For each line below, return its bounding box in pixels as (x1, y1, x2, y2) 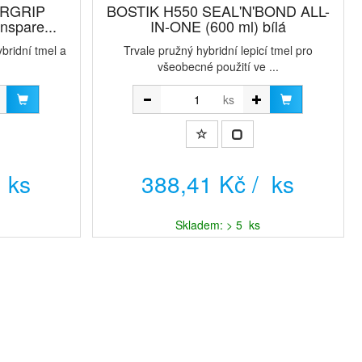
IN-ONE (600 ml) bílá (149, 15, 286, 36)
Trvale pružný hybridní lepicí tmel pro (123, 42, 313, 58)
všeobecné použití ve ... (157, 58, 279, 74)
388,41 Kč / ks (141, 166, 295, 200)
